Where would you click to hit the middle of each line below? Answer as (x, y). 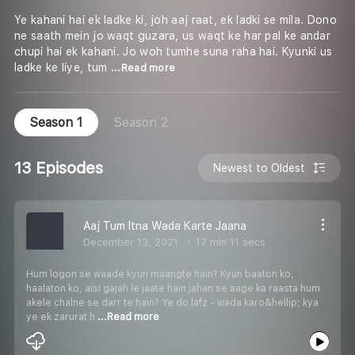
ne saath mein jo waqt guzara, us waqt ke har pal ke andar (173, 36)
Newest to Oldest (260, 168)
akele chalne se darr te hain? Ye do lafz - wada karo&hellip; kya (172, 302)
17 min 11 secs (229, 242)
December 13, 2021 (131, 242)
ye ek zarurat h (62, 317)
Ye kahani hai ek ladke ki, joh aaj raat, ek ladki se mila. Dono (176, 20)
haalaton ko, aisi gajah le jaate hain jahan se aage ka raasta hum (173, 288)
